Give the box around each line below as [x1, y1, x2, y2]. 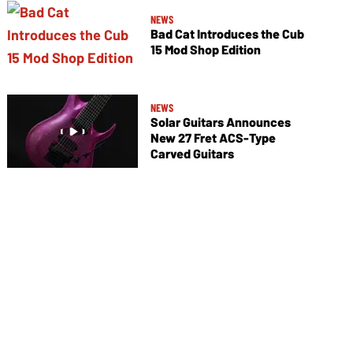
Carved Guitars [150, 146, 234, 162]
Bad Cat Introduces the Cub [150, 26, 304, 41]
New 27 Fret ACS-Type [150, 130, 276, 146]
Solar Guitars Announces [150, 114, 291, 130]
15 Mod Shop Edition [150, 42, 261, 57]
